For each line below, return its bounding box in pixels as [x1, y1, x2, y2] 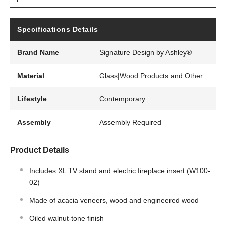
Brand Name [17, 48, 59, 57]
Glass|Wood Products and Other [99, 72, 203, 80]
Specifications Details [17, 25, 98, 34]
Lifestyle [17, 95, 47, 103]
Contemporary [99, 95, 146, 103]
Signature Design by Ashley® [99, 48, 192, 57]
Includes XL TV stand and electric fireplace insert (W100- [29, 166, 210, 175]
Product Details [10, 146, 69, 155]
